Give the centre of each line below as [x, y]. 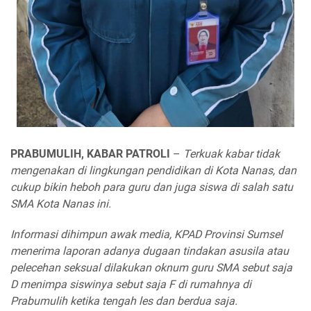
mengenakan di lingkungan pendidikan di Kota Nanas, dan [153, 171]
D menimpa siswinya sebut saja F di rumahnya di [131, 285]
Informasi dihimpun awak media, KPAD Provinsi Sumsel [146, 235]
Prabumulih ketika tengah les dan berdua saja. [124, 301]
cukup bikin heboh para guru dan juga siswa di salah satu [152, 187]
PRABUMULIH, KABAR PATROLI [92, 154]
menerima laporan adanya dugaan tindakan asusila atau [150, 251]
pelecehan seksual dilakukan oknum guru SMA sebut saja [151, 268]
